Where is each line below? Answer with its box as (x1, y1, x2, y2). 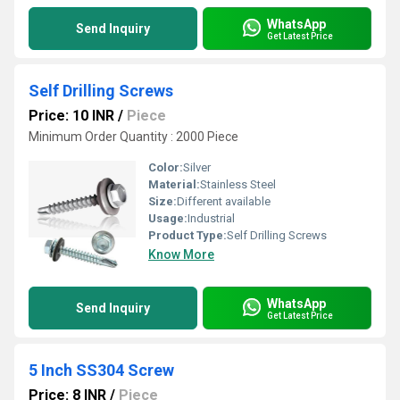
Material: (148, 178, 200, 191)
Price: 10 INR (29, 107, 114, 124)
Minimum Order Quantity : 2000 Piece (29, 129, 238, 144)
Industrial (187, 212, 235, 225)
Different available (177, 195, 271, 208)
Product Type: (148, 229, 227, 242)
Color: (148, 161, 183, 174)
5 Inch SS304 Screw (29, 361, 174, 379)
